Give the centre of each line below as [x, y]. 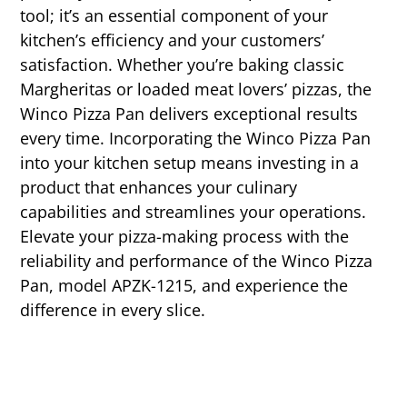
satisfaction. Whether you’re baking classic [183, 64]
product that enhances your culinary [159, 187]
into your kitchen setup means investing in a [190, 162]
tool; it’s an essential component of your [174, 15]
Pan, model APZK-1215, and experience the [184, 285]
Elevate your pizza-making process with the [185, 236]
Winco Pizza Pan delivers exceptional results [189, 113]
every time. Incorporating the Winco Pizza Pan [196, 138]
